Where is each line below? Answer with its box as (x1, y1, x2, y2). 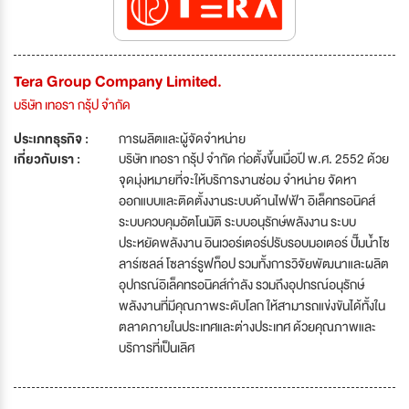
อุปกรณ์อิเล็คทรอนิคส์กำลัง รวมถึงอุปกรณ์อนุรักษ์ (119, 274, 364, 297)
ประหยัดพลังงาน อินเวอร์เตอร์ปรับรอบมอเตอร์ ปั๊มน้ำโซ (119, 232, 390, 255)
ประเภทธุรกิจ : (14, 128, 89, 151)
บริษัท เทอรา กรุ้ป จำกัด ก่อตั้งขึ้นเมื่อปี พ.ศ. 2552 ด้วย (119, 148, 389, 171)
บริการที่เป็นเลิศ (119, 337, 196, 360)
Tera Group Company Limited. (14, 68, 222, 96)
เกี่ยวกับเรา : (14, 148, 80, 171)
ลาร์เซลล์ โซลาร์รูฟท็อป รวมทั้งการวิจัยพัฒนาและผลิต (119, 253, 389, 276)
